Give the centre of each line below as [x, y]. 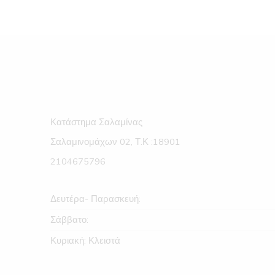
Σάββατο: [69, 220]
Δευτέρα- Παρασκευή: [95, 199]
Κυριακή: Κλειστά [85, 241]
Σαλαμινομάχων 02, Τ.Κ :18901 [115, 142]
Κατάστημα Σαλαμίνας [96, 122]
